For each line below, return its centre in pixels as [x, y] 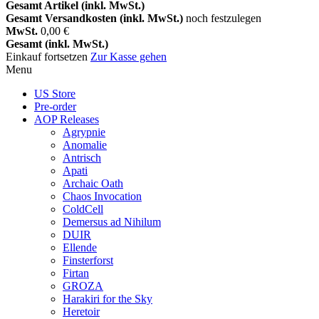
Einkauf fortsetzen [48, 57]
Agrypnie [84, 132]
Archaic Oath [93, 183]
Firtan [76, 273]
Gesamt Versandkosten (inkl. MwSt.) [96, 18]
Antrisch [82, 158]
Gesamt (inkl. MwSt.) [57, 44]
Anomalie [85, 145]
